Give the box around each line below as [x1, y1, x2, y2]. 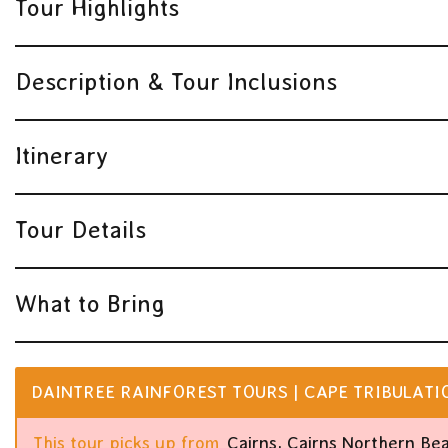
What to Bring [15, 289, 165, 317]
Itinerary [15, 141, 108, 169]
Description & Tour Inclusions [15, 67, 337, 95]
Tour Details [15, 215, 146, 243]
